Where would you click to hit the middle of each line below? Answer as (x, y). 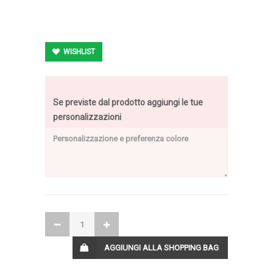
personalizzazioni (87, 117)
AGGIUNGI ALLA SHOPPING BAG (161, 248)
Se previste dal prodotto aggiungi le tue (128, 102)
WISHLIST (78, 52)
